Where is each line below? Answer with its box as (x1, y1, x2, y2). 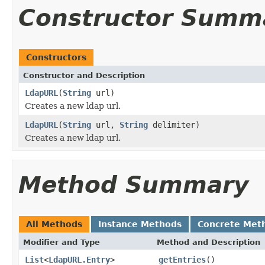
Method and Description (157, 237, 260, 247)
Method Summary (18, 171, 248, 198)
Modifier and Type (23, 237, 100, 247)
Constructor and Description (23, 70, 145, 80)
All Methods (26, 219, 82, 229)
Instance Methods (98, 219, 182, 229)
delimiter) (148, 119, 200, 130)
